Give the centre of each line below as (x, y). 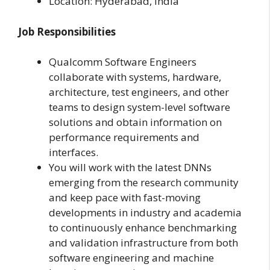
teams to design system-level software (140, 107)
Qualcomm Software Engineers (123, 62)
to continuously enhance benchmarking (143, 228)
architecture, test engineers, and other (139, 92)
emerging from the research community (144, 183)
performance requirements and (124, 137)
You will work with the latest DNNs (130, 168)
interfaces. (74, 152)
